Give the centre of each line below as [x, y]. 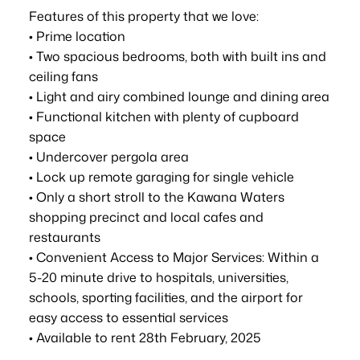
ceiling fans [63, 77]
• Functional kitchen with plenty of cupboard [164, 117]
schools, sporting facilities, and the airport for [166, 298]
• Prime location [77, 37]
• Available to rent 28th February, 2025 [144, 338]
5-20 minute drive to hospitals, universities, [158, 278]
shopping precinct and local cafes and [146, 217]
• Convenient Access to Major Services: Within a [174, 258]
